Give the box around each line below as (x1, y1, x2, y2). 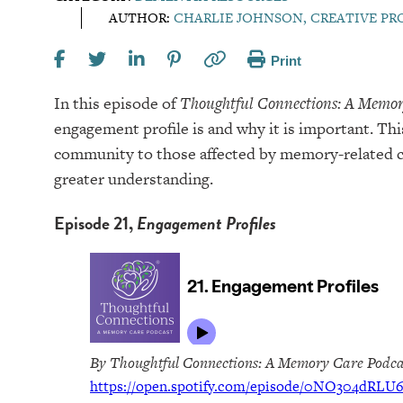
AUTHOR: (109, 8, 174, 27)
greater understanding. (54, 167, 213, 190)
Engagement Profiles (133, 210, 276, 237)
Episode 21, (54, 210, 133, 237)
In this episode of (54, 92, 180, 114)
